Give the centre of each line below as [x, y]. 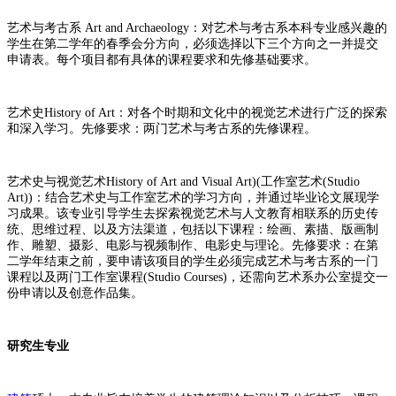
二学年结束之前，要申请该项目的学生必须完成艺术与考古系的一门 [193, 261]
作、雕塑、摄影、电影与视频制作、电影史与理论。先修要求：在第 [193, 245]
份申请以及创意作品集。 [75, 293]
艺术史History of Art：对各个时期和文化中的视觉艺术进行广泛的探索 [197, 112]
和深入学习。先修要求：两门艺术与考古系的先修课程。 [162, 128]
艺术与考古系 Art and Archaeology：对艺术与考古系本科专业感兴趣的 [197, 27]
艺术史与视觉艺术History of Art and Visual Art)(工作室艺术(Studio [183, 181]
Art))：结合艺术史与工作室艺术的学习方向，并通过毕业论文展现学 [193, 197]
